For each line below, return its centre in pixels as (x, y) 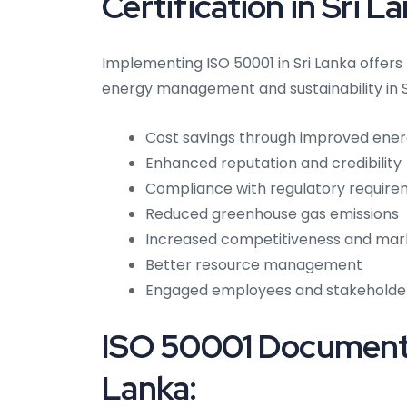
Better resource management (254, 265)
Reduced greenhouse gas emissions (272, 214)
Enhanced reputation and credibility (273, 164)
